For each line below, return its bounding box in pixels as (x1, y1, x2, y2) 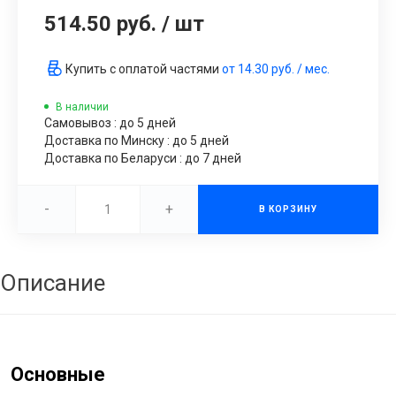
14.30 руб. (238, 62, 294, 77)
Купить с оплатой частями (65, 62, 222, 77)
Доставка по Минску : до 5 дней (44, 133, 229, 148)
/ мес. (294, 62, 330, 77)
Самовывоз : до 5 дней (44, 115, 176, 130)
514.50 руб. (44, 11, 156, 36)
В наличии (56, 100, 109, 113)
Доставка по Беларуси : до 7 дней (44, 150, 241, 165)
